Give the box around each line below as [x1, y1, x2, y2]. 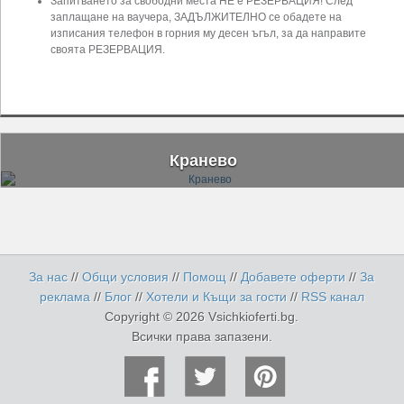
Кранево [169, 151, 237, 170]
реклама [39, 289, 90, 305]
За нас [29, 270, 69, 285]
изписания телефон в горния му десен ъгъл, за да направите [50, 26, 366, 40]
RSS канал [300, 289, 364, 305]
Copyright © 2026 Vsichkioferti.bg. [105, 309, 299, 325]
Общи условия [82, 270, 170, 285]
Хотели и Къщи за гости [145, 289, 287, 305]
